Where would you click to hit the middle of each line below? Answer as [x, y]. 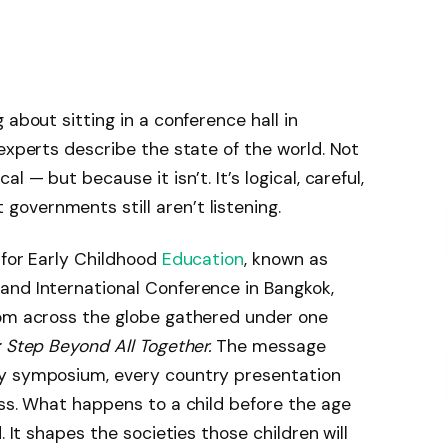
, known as [286, 258]
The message [268, 345]
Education [203, 258]
